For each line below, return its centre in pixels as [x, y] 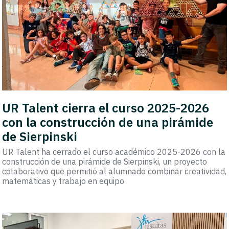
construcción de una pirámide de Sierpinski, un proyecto [105, 161]
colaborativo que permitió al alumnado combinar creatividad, [114, 171]
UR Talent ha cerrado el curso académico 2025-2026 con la [114, 152]
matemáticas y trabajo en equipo [63, 181]
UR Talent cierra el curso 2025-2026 [106, 108]
